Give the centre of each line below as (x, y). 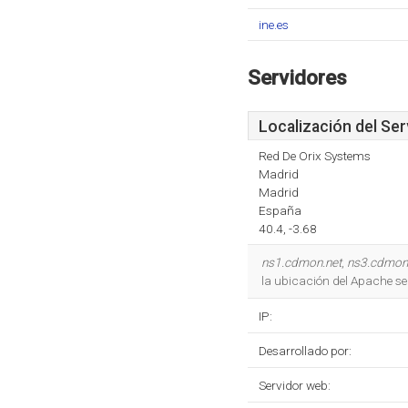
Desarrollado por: (305, 351)
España (280, 210)
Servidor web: (295, 385)
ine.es (274, 25)
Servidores (297, 77)
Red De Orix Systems (315, 156)
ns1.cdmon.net (301, 262)
